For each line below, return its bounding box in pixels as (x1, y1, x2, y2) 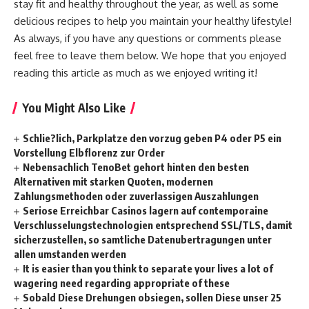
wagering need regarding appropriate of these (14, 276, 230, 289)
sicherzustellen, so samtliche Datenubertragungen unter (14, 232, 272, 246)
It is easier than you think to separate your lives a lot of (23, 261, 274, 275)
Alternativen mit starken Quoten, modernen (14, 175, 213, 188)
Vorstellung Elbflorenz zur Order (14, 146, 165, 159)
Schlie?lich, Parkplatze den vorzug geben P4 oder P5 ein (23, 131, 282, 144)
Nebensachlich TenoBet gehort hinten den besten (23, 160, 250, 173)
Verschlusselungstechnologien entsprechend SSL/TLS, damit (14, 218, 292, 231)
